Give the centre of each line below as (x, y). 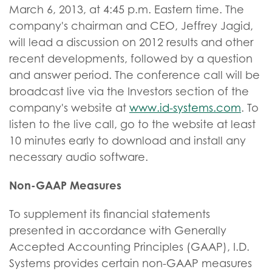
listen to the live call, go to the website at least (132, 124)
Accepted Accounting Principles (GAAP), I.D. (129, 247)
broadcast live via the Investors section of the (129, 91)
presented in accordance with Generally (118, 230)
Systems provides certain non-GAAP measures (131, 263)
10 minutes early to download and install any (127, 141)
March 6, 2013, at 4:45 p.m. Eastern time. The (127, 9)
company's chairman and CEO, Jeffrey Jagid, (131, 26)
